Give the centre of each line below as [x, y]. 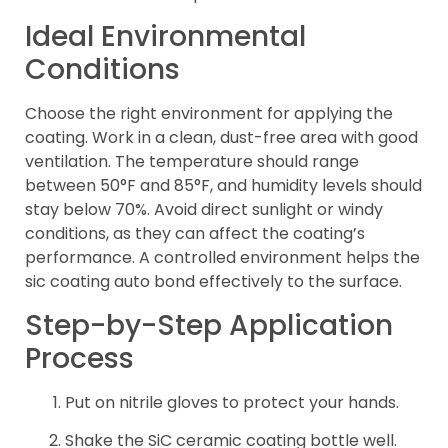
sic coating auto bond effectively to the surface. [213, 282]
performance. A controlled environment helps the [222, 258]
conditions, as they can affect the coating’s [195, 234]
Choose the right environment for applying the [209, 114]
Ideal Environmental [165, 37]
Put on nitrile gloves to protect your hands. [232, 402]
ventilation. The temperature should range [192, 162]
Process [79, 358]
